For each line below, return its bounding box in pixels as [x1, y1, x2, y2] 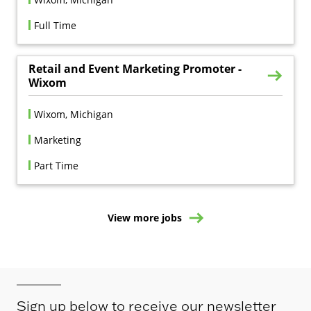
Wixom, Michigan [34, 108, 113, 121]
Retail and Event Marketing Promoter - [28, 61, 242, 77]
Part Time [34, 159, 78, 173]
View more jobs [107, 211, 182, 225]
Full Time [34, 19, 76, 33]
